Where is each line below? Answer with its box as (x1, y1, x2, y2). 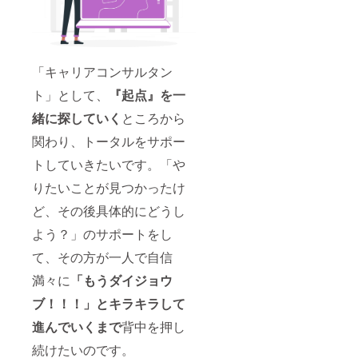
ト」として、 (32, 85, 109, 104)
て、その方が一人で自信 (32, 247, 173, 266)
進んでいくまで (32, 316, 121, 336)
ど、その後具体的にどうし (32, 201, 185, 220)
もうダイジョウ (83, 270, 173, 289)
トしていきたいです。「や (32, 154, 185, 173)
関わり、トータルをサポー (32, 131, 185, 150)
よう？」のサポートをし (32, 224, 173, 243)
